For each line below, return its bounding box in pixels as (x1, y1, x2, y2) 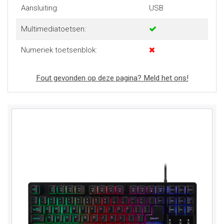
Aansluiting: (20, 3, 58, 13)
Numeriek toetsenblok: (20, 45, 97, 55)
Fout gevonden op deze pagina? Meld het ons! (35, 73, 188, 83)
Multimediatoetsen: (20, 24, 86, 34)
